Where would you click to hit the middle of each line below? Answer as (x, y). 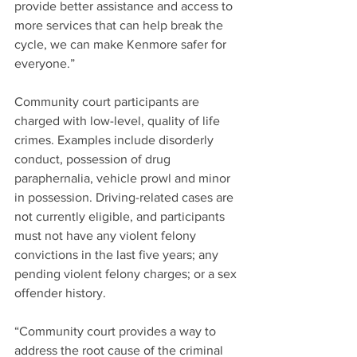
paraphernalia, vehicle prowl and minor (124, 178)
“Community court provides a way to (117, 331)
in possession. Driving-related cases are (126, 197)
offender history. (60, 292)
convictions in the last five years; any (118, 254)
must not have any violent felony (107, 235)
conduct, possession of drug (94, 159)
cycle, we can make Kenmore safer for (122, 44)
